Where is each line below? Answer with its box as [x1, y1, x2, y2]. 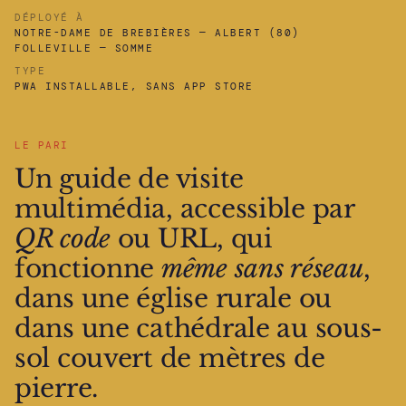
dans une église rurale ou [14, 282, 332, 314]
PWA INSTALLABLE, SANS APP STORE [14, 79, 254, 92]
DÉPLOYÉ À [14, 10, 84, 24]
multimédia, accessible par [14, 192, 354, 225]
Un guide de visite [14, 162, 244, 195]
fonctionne [14, 252, 161, 285]
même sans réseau [160, 252, 364, 285]
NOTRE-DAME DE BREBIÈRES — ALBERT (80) [14, 25, 300, 39]
